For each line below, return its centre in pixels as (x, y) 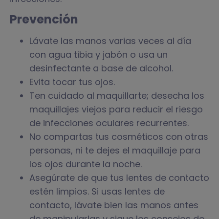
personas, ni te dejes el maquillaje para (115, 150)
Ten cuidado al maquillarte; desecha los (117, 95)
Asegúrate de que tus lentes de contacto (119, 177)
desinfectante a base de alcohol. (102, 68)
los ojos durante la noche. (86, 164)
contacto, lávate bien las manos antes (114, 205)
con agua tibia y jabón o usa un (99, 54)
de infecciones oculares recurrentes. (110, 123)
